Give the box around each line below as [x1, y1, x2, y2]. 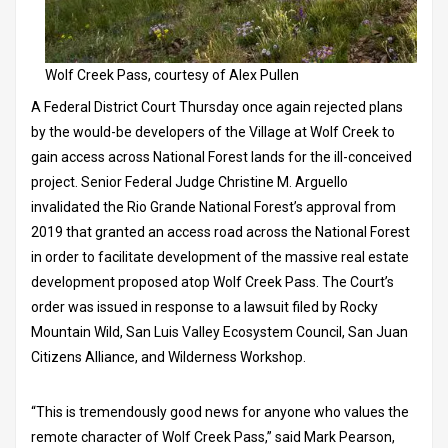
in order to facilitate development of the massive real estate [31, 248, 409, 265]
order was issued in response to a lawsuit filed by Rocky [31, 298, 378, 315]
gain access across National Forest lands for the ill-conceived [31, 148, 412, 165]
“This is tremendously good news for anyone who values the [31, 403, 409, 420]
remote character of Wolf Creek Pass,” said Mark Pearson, [31, 428, 395, 445]
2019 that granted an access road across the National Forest [31, 223, 410, 240]
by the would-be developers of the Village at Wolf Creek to [31, 123, 395, 140]
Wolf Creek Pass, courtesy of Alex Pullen [45, 66, 299, 83]
